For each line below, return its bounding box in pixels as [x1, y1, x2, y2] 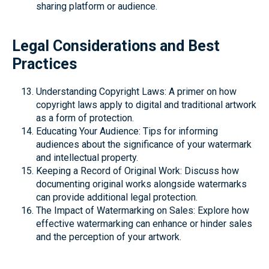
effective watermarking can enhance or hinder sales [36, 218, 252, 229]
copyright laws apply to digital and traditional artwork [36, 99, 256, 110]
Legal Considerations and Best [12, 37, 220, 55]
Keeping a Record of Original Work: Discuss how [36, 165, 239, 177]
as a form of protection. [36, 112, 134, 124]
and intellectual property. [36, 152, 138, 163]
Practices [12, 55, 77, 73]
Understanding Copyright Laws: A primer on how [36, 86, 237, 97]
